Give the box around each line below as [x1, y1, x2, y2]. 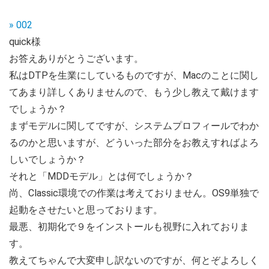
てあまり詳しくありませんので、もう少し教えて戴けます [9, 86, 259, 98]
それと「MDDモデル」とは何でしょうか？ [9, 170, 194, 182]
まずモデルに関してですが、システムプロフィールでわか [9, 119, 259, 131]
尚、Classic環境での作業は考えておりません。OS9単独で [9, 187, 259, 199]
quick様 [9, 35, 41, 47]
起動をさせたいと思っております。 [9, 204, 163, 216]
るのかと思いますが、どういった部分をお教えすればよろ [9, 136, 259, 148]
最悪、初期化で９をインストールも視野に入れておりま [9, 220, 249, 232]
